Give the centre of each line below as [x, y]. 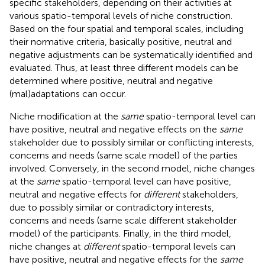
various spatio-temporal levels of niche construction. [121, 15]
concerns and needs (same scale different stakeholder [123, 220]
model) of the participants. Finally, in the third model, [120, 233]
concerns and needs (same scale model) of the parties [124, 155]
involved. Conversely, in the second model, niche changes [132, 168]
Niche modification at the [65, 116]
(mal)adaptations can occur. [68, 93]
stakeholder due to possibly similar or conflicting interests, [132, 142]
